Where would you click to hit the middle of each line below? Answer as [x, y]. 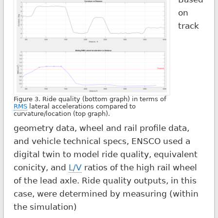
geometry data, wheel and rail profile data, [101, 128]
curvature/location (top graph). [62, 114]
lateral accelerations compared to [81, 107]
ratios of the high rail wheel [139, 167]
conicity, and [41, 167]
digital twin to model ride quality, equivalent [105, 154]
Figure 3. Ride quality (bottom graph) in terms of [90, 99]
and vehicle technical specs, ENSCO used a [102, 141]
